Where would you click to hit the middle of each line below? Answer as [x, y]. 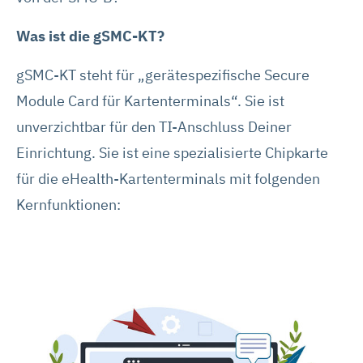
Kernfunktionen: [68, 204]
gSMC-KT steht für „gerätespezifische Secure [163, 75]
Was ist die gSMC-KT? [90, 36]
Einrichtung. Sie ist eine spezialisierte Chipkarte [172, 152]
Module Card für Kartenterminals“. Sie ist [150, 100]
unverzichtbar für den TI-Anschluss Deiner [154, 126]
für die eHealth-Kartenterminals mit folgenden [168, 178]
